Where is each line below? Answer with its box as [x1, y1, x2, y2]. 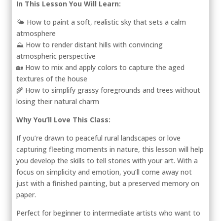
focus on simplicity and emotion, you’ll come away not [16, 167, 192, 177]
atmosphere [16, 29, 56, 38]
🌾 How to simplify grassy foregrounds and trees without [16, 85, 201, 95]
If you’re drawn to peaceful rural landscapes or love [16, 133, 181, 143]
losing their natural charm [16, 97, 100, 106]
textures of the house [16, 74, 88, 83]
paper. [16, 190, 37, 199]
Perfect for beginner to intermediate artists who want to [16, 208, 201, 218]
